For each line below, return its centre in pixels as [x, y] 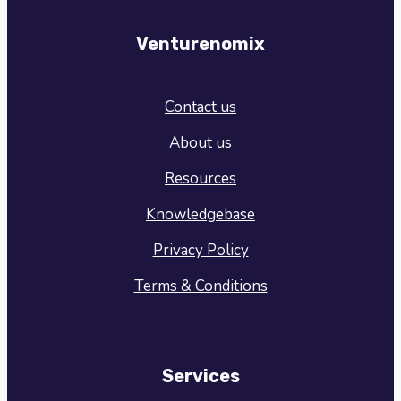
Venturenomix [200, 44]
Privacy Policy [200, 251]
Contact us [200, 107]
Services [200, 375]
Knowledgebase [200, 215]
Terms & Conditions [200, 286]
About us [200, 143]
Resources [200, 179]
